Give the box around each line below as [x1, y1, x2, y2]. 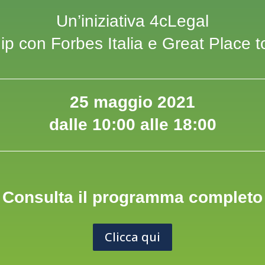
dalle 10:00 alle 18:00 [49, 115, 216, 134]
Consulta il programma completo [2, 188, 263, 207]
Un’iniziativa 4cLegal [56, 12, 209, 31]
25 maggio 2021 [70, 92, 195, 111]
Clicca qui [105, 229, 160, 245]
